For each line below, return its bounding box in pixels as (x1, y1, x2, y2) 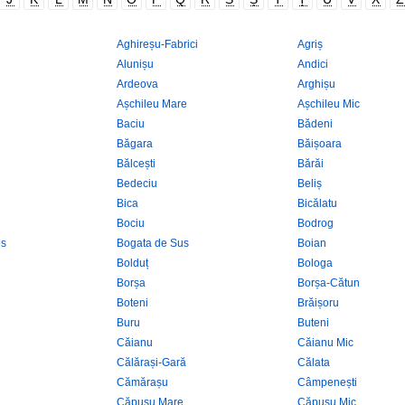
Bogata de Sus (117, 237, 189, 250)
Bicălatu (297, 197, 337, 210)
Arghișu (297, 78, 335, 90)
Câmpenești (297, 376, 357, 389)
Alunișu (117, 58, 154, 71)
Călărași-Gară (117, 356, 186, 369)
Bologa (297, 257, 333, 269)
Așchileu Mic (297, 98, 360, 110)
